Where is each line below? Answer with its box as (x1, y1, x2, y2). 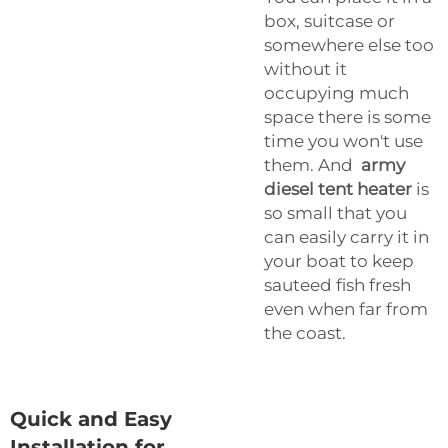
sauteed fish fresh (264, 275, 411, 296)
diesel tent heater (264, 179, 412, 200)
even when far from (264, 299, 428, 320)
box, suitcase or (264, 11, 395, 32)
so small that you (264, 203, 407, 224)
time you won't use (264, 131, 423, 152)
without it (264, 59, 347, 80)
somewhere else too (264, 35, 434, 56)
